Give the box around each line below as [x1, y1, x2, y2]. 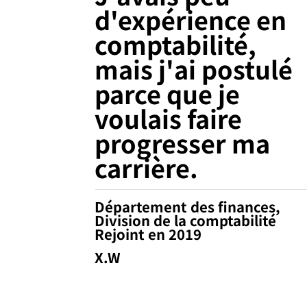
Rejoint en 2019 [95, 223, 202, 245]
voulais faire [95, 99, 243, 136]
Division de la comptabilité [95, 210, 277, 231]
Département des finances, [95, 196, 281, 217]
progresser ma [95, 124, 271, 160]
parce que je [95, 75, 241, 111]
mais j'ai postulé [95, 50, 293, 86]
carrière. [95, 149, 199, 185]
